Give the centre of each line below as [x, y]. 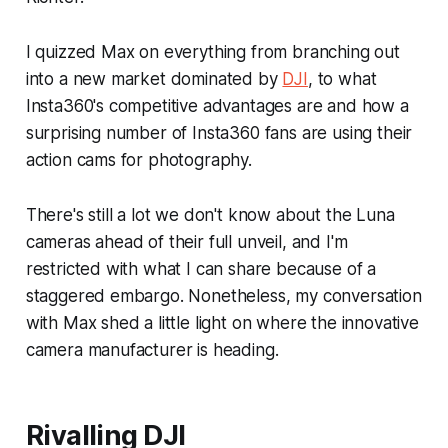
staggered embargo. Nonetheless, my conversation [223, 296]
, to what [342, 79]
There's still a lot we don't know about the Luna [210, 215]
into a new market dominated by [154, 79]
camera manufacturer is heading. [152, 350]
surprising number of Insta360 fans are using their [219, 133]
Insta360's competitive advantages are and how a [217, 106]
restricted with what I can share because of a [201, 269]
